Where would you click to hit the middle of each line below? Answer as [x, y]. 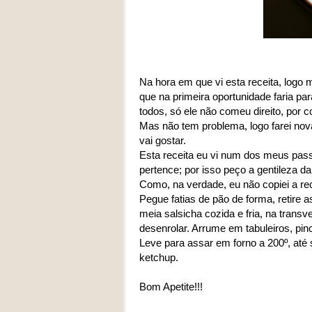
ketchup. [159, 257]
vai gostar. [163, 140]
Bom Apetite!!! [171, 287]
